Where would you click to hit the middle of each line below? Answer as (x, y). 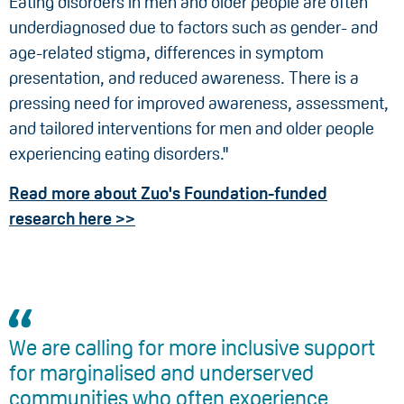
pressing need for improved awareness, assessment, (199, 104)
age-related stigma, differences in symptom (166, 53)
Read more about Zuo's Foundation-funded (168, 194)
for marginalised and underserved (161, 373)
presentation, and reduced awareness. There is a (184, 78)
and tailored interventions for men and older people (192, 129)
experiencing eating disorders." (119, 154)
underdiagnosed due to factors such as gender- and (193, 28)
